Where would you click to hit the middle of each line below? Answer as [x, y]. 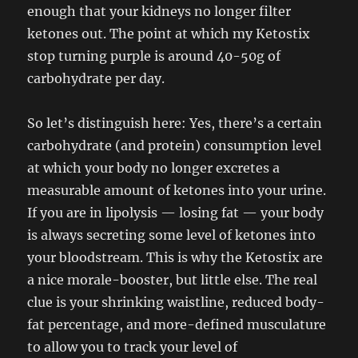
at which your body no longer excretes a [154, 168]
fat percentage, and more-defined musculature [177, 324]
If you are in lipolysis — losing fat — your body [176, 213]
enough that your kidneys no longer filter [159, 11]
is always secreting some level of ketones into [172, 235]
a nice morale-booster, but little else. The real [173, 280]
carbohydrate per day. [96, 78]
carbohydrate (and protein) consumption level [175, 145]
